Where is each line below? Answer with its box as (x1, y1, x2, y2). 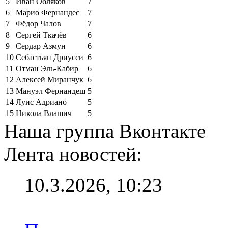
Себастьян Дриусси (16, 52, 83, 62)
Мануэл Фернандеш (16, 86, 85, 95)
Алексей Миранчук (16, 75, 83, 84)
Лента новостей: (4, 142, 142, 165)
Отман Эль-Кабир (16, 64, 78, 73)
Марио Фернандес (16, 8, 79, 17)
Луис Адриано (16, 97, 67, 106)
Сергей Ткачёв (16, 30, 67, 39)
